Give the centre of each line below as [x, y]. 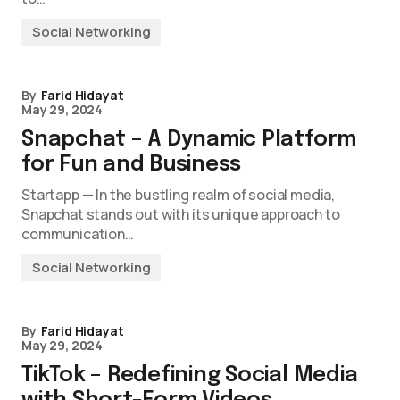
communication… [78, 234]
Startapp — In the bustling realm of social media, [179, 195]
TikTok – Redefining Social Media [190, 375]
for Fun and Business [132, 165]
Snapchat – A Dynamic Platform [189, 140]
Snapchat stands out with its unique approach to [181, 214]
